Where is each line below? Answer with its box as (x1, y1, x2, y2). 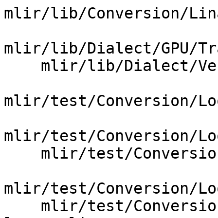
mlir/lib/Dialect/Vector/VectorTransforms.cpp (4, 57, 41, 75)
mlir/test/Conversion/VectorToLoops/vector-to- (4, 197, 41, 215)
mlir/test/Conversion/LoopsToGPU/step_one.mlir (4, 145, 41, 163)
